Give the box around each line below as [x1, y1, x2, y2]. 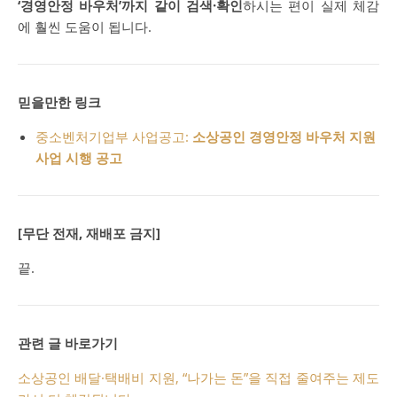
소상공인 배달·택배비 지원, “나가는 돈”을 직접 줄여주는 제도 [18, 368, 379, 386]
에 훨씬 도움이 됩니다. [18, 17, 152, 35]
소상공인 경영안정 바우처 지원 [192, 127, 376, 145]
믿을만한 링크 [18, 92, 101, 111]
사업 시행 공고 [35, 148, 122, 167]
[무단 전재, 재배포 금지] [18, 223, 160, 242]
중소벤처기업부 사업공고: [35, 127, 192, 145]
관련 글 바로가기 [18, 333, 118, 352]
